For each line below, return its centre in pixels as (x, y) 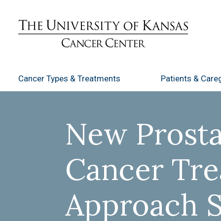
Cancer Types (44, 78)
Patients (177, 78)
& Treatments (95, 78)
